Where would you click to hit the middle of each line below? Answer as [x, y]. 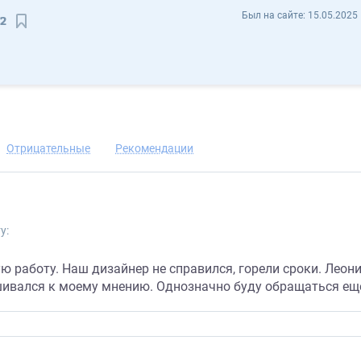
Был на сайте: [275, 15]
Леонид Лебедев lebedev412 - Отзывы [180, 14]
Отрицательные [48, 148]
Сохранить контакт [85, 36]
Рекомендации [154, 148]
